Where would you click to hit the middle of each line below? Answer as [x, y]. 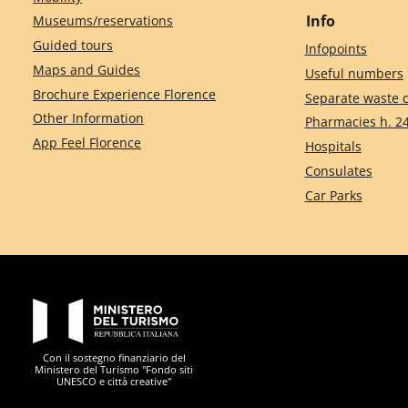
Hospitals [333, 147]
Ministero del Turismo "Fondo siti [114, 369]
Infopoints [336, 49]
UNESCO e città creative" [114, 381]
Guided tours [73, 46]
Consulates [338, 170]
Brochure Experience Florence [124, 94]
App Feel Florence [87, 143]
